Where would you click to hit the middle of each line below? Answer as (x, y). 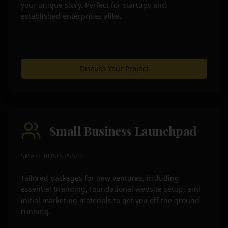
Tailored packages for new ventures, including (100, 178)
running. (36, 211)
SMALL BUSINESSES (52, 156)
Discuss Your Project (114, 68)
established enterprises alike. (71, 16)
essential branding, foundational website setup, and (111, 189)
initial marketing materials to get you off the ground (110, 200)
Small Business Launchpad (123, 131)
